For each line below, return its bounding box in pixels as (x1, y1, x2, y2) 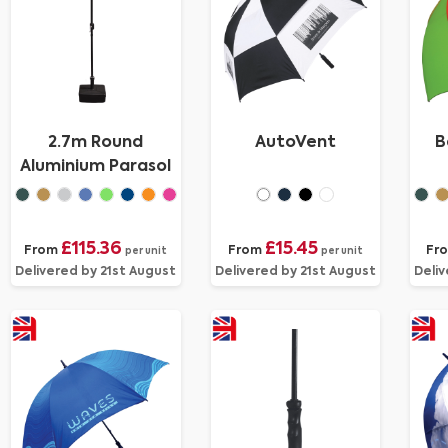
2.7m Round (48, 135, 144, 151)
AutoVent (254, 135, 336, 151)
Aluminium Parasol (20, 159, 172, 175)
